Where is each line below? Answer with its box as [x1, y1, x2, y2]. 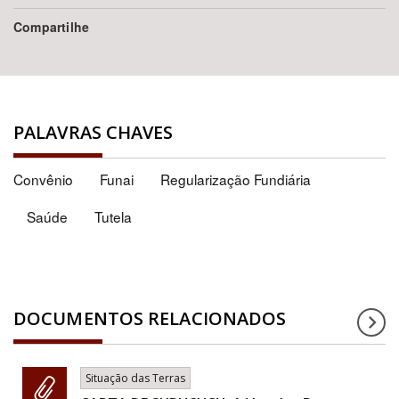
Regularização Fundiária [160, 169, 311, 190]
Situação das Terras [85, 370, 185, 387]
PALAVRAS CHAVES [13, 120, 174, 145]
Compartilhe [13, 18, 90, 37]
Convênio [13, 169, 73, 190]
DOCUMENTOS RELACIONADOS [13, 306, 287, 331]
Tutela [94, 207, 132, 227]
